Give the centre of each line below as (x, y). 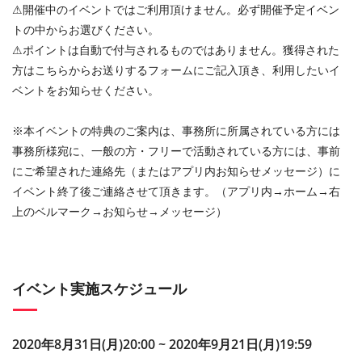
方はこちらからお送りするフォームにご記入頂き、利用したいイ (176, 70)
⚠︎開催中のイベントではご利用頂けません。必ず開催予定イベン (176, 10)
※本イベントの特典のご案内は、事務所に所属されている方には (176, 131)
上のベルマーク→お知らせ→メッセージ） (120, 212)
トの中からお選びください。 (86, 30)
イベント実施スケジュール (99, 289)
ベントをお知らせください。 (86, 90)
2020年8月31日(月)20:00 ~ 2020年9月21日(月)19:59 (162, 345)
